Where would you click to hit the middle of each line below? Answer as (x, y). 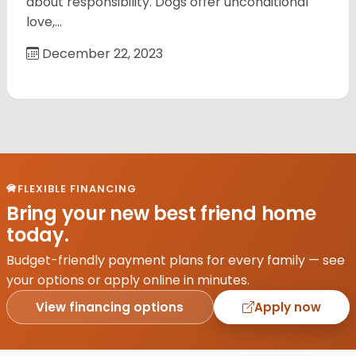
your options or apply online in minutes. (128, 281)
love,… (44, 21)
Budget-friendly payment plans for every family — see (176, 261)
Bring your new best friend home (161, 213)
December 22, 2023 (101, 53)
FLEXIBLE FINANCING (77, 188)
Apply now (287, 307)
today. (38, 234)
